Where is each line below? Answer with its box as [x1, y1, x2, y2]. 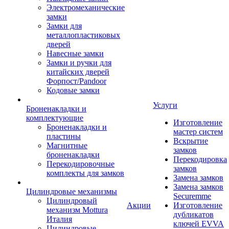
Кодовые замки [47, 86, 100, 95]
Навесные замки [47, 49, 104, 58]
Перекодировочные [47, 159, 114, 168]
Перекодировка [173, 155, 227, 164]
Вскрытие [173, 136, 208, 145]
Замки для [47, 21, 82, 30]
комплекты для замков [47, 169, 124, 177]
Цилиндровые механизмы [26, 187, 117, 196]
